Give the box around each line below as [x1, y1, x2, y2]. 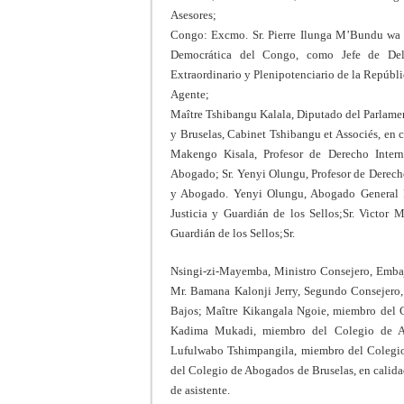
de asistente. [170, 382, 230, 397]
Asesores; [170, 7, 216, 22]
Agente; [170, 87, 209, 101]
